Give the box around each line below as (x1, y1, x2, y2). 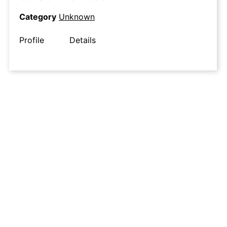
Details (69, 35, 96, 46)
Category (19, 12, 56, 22)
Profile (19, 35, 44, 46)
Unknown (59, 12, 95, 22)
